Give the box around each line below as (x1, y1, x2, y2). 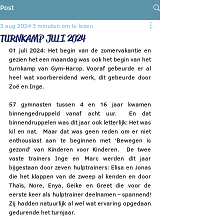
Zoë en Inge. (9, 82, 45, 90)
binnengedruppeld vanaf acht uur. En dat (9, 109, 151, 117)
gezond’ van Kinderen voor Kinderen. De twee (9, 145, 151, 153)
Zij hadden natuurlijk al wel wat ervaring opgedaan (9, 199, 151, 207)
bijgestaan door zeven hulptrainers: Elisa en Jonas (9, 163, 151, 171)
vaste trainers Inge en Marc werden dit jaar (9, 154, 151, 162)
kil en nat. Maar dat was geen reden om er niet (9, 127, 151, 135)
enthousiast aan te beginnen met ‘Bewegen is (9, 136, 151, 144)
